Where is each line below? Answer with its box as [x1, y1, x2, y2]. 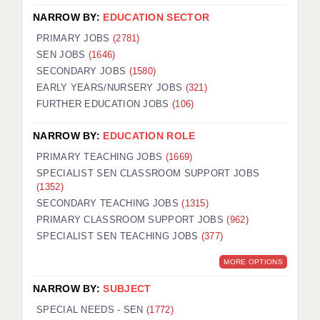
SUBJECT [103, 283, 151, 295]
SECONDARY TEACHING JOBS [36, 198, 182, 209]
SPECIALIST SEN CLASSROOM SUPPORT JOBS [36, 168, 260, 179]
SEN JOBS [36, 49, 89, 61]
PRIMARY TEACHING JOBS [36, 151, 166, 163]
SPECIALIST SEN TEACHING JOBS [36, 231, 201, 242]
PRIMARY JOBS [36, 33, 113, 44]
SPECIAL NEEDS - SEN [36, 304, 147, 316]
